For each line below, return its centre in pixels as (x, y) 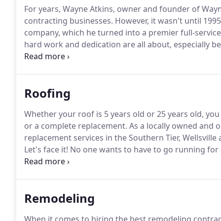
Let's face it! (46, 149)
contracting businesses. (69, 21)
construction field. (58, 68)
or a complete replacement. (76, 126)
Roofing (47, 93)
